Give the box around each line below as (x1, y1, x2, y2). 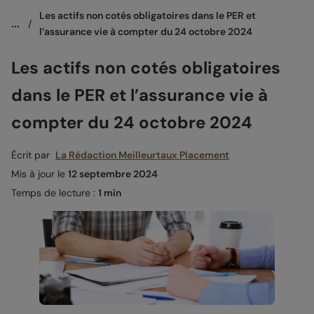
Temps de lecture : (11, 186, 98, 199)
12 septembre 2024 (68, 167, 158, 180)
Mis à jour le (11, 167, 68, 180)
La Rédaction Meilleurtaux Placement (55, 148, 229, 161)
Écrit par (11, 148, 55, 161)
